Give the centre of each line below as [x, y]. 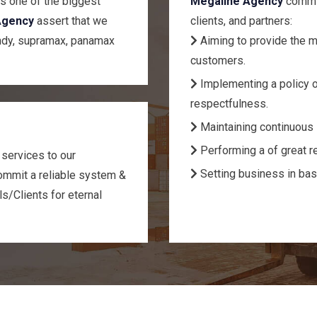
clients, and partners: [241, 21]
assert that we [71, 21]
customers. [218, 61]
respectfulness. [229, 104]
